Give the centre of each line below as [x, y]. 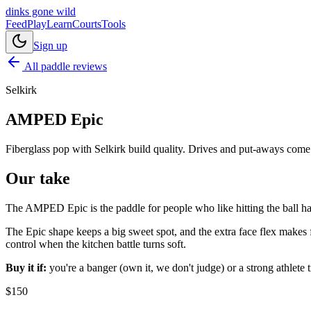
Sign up [50, 45]
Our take [38, 178]
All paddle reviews [65, 66]
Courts [87, 24]
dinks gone [31, 11]
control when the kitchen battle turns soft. [96, 244]
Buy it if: [26, 267]
